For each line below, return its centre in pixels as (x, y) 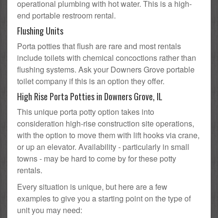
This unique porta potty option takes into (86, 112)
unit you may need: (50, 210)
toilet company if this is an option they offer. (91, 81)
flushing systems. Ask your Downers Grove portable (106, 70)
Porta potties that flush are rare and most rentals (99, 46)
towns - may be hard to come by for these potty (97, 159)
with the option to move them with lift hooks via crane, (108, 135)
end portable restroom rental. (66, 16)
